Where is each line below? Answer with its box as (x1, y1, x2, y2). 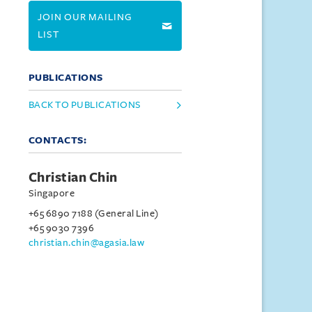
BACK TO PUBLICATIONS (28, 100, 141, 110)
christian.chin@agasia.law (28, 237, 145, 248)
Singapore (28, 188, 75, 198)
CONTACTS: (28, 135, 87, 146)
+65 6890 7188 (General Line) (28, 208, 159, 219)
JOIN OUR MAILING (37, 12, 132, 22)
